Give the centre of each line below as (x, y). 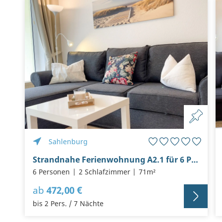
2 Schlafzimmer (104, 172)
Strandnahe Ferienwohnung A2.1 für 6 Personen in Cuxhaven (195, 160)
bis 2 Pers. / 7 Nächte (68, 204)
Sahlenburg (68, 142)
